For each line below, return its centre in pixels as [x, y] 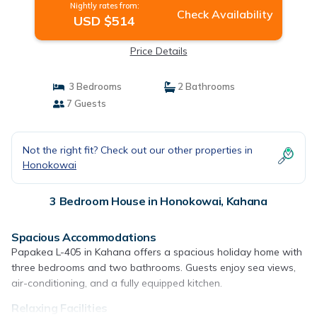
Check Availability [225, 14]
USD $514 [105, 21]
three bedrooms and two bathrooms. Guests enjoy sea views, [154, 267]
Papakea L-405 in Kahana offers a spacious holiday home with [157, 252]
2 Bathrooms [205, 86]
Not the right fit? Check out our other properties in [138, 150]
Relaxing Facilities [59, 308]
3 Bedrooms [93, 86]
